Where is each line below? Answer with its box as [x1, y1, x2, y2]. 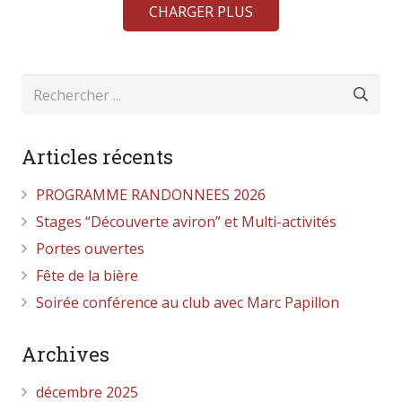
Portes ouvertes [36, 239, 144, 259]
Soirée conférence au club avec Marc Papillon [36, 293, 339, 313]
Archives [22, 341, 109, 368]
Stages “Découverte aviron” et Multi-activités [36, 212, 336, 232]
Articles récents [22, 144, 173, 170]
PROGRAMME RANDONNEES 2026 [36, 185, 266, 205]
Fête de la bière [36, 266, 138, 286]
